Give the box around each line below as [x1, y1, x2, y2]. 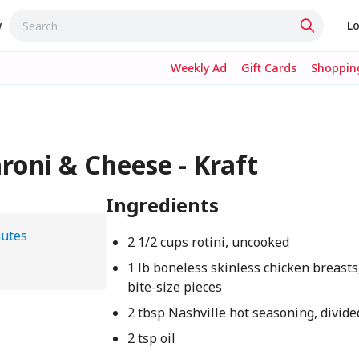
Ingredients [105, 192, 219, 218]
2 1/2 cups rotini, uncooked [127, 233, 290, 251]
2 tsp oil [127, 329, 176, 347]
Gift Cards [241, 60, 296, 75]
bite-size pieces [127, 278, 223, 296]
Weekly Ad [171, 60, 227, 75]
